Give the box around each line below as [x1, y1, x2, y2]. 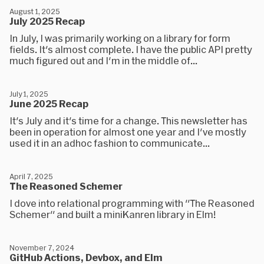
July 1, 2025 [9, 90, 48, 98]
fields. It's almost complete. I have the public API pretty [9, 44, 252, 55]
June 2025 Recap [9, 98, 88, 109]
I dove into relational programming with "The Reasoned [9, 197, 255, 209]
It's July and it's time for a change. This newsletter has [9, 115, 247, 126]
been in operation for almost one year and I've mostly [9, 126, 246, 137]
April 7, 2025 [9, 172, 53, 180]
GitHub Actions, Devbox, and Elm [9, 252, 163, 263]
